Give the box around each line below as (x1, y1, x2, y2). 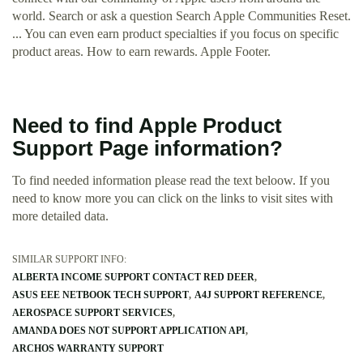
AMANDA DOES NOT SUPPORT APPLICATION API (12, 325, 246, 337)
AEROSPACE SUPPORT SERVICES (12, 307, 173, 319)
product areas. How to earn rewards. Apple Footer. (12, 45, 271, 59)
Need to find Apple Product (12, 114, 282, 138)
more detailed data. (12, 209, 109, 224)
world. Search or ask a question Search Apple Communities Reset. (12, 9, 351, 23)
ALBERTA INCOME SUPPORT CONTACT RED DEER (12, 271, 254, 284)
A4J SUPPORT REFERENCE (194, 289, 322, 301)
